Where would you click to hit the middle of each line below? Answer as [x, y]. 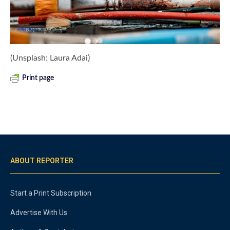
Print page [38, 78]
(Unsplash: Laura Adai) [50, 58]
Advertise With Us [39, 213]
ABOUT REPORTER [42, 161]
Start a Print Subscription [51, 193]
